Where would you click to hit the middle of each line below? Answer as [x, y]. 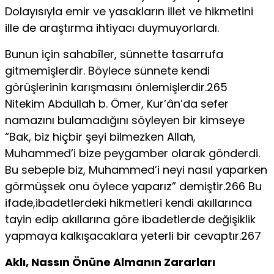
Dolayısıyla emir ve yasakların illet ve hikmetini [129, 11]
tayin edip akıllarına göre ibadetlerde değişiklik [130, 219]
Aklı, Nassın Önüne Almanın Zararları [110, 262]
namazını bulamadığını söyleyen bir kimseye [125, 120]
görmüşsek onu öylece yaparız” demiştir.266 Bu [133, 186]
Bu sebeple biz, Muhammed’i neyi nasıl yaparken [136, 169]
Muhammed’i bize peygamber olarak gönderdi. [132, 153]
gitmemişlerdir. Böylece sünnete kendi [107, 70]
